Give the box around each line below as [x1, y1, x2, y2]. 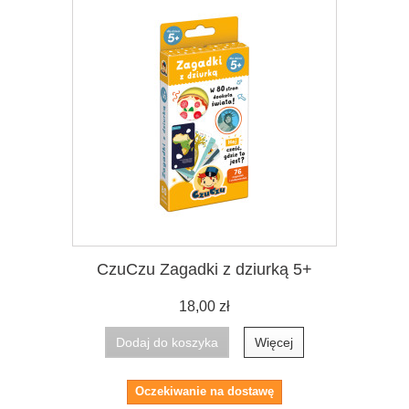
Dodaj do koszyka [116, 334, 218, 350]
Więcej [255, 334, 293, 350]
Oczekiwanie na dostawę [135, 383, 274, 398]
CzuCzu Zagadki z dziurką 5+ [97, 259, 312, 278]
